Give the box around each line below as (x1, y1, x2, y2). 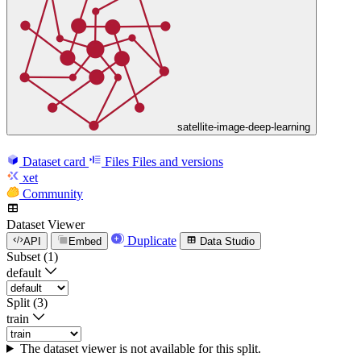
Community (23, 186, 83, 201)
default (6, 265, 41, 280)
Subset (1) (6, 249, 58, 263)
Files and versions (132, 154, 223, 168)
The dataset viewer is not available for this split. (19, 341, 261, 355)
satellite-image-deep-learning (177, 121, 310, 134)
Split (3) (6, 295, 48, 309)
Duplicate (127, 233, 176, 247)
